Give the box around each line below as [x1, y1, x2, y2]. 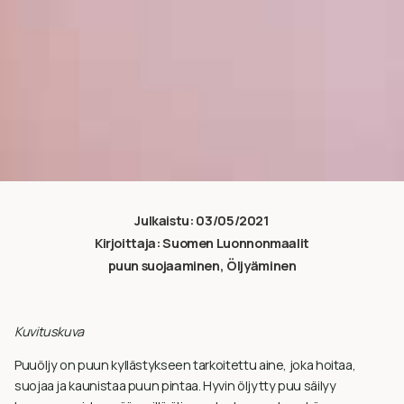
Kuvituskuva [14, 323, 85, 340]
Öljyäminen [226, 257, 297, 274]
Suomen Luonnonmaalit [162, 234, 310, 252]
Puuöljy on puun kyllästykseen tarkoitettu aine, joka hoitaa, [14, 356, 356, 374]
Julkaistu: [134, 212, 197, 229]
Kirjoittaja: [94, 234, 163, 252]
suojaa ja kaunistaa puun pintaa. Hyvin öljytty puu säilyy [14, 377, 336, 395]
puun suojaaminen [107, 257, 220, 274]
